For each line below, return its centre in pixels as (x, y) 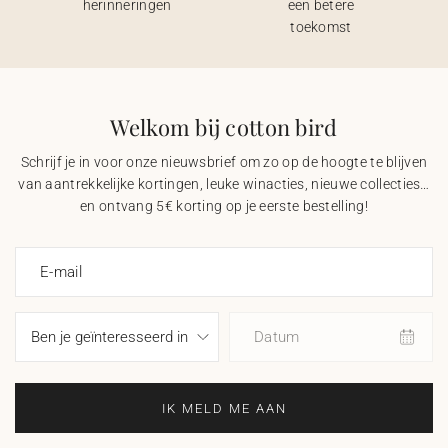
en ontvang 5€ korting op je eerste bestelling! (224, 206)
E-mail (61, 272)
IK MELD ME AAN (224, 408)
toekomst (321, 27)
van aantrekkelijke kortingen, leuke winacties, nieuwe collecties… (224, 184)
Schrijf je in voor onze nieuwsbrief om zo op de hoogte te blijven (224, 162)
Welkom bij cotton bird (224, 127)
